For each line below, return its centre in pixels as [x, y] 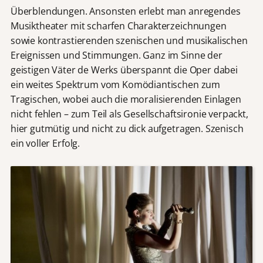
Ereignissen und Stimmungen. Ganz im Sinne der [116, 55]
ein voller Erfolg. [45, 143]
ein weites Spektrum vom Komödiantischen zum [115, 84]
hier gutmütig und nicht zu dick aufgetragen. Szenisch [127, 128]
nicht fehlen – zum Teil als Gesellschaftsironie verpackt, [129, 114]
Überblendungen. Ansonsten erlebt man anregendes [125, 11]
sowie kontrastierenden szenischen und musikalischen [129, 40]
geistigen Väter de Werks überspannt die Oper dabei [124, 70]
